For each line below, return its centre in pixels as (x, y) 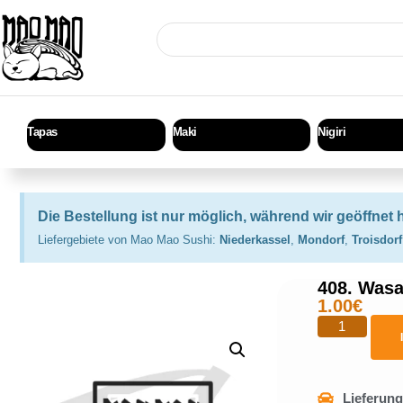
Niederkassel (255, 240)
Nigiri (331, 131)
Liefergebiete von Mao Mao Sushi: (129, 240)
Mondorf (321, 240)
